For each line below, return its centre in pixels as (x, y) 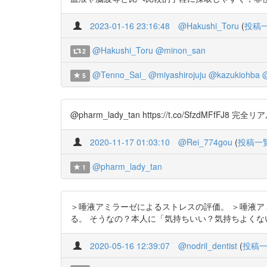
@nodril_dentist (208, 246)
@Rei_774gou (205, 142)
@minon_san (180, 50)
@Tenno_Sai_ (119, 74)
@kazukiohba (234, 74)
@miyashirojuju (177, 74)
